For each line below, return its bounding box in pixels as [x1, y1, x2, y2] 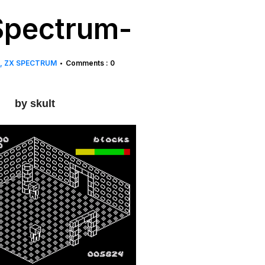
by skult [11, 98, 55, 109]
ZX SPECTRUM [4, 59, 57, 67]
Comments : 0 [66, 59, 115, 67]
